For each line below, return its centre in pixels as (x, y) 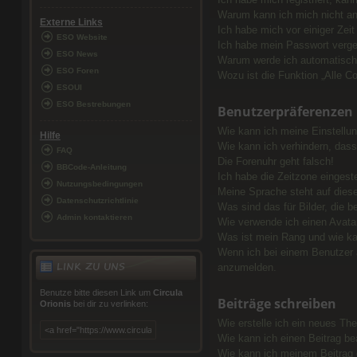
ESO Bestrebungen (93, 104)
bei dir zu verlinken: (109, 304)
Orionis (55, 304)
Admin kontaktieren (94, 218)
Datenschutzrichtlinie (97, 201)
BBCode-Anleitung (91, 167)
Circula (167, 293)
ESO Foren (77, 71)
